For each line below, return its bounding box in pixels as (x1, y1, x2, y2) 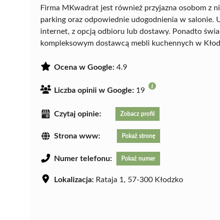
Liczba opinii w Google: (54, 86, 134, 94)
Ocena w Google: (54, 63, 114, 71)
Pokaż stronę (122, 133, 155, 139)
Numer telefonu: (54, 155, 112, 163)
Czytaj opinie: (54, 110, 101, 118)
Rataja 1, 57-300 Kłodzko (94, 176, 183, 184)
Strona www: (54, 132, 100, 140)
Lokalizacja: (54, 176, 94, 184)
